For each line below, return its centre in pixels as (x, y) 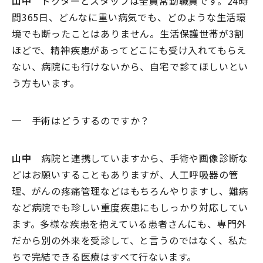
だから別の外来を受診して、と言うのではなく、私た (130, 240)
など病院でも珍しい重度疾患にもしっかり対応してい (130, 208)
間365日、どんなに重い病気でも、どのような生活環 (129, 17)
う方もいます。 (46, 83)
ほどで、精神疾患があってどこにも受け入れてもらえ (129, 50)
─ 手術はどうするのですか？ (81, 121)
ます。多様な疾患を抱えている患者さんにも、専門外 (129, 224)
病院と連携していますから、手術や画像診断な (140, 158)
